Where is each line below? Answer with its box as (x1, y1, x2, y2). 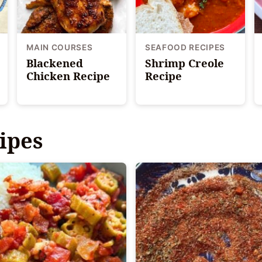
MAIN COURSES (26, 42, 93, 52)
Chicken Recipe (26, 68, 111, 83)
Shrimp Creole (144, 55, 224, 70)
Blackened (26, 55, 84, 70)
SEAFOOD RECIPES (144, 42, 226, 52)
